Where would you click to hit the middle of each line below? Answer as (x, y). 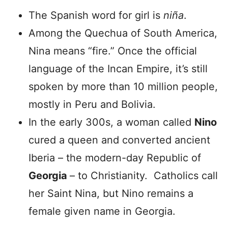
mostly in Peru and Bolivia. (92, 104)
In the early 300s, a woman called (111, 122)
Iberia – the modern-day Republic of (115, 158)
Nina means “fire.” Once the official (113, 51)
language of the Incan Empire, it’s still (118, 69)
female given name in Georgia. (102, 211)
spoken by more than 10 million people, (123, 87)
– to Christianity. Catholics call (144, 176)
